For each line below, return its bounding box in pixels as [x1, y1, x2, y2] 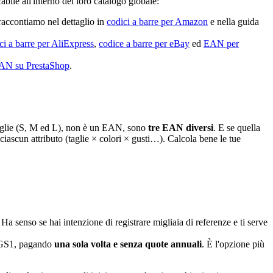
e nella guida [208, 16, 259, 27]
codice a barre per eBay [99, 38, 190, 49]
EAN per [204, 38, 239, 49]
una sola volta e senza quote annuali [54, 239, 202, 250]
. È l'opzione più [202, 239, 264, 250]
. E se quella [213, 122, 260, 133]
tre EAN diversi [148, 122, 213, 133]
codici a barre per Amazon [107, 16, 208, 27]
